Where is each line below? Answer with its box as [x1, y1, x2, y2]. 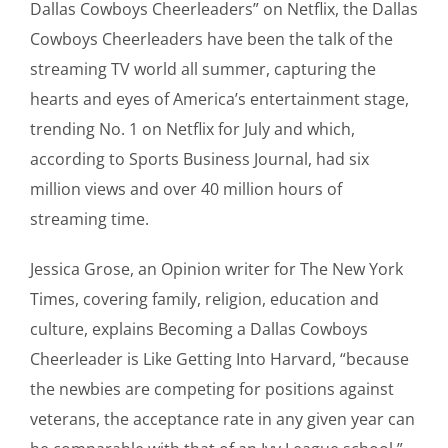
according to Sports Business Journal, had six [30, 147, 369, 170]
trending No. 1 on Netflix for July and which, [30, 117, 355, 140]
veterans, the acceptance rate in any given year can [30, 407, 415, 430]
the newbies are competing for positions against [30, 377, 394, 400]
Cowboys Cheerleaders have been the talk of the [30, 27, 393, 50]
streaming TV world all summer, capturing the [30, 57, 376, 80]
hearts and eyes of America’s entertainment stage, [30, 87, 409, 110]
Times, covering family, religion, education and [30, 287, 379, 310]
